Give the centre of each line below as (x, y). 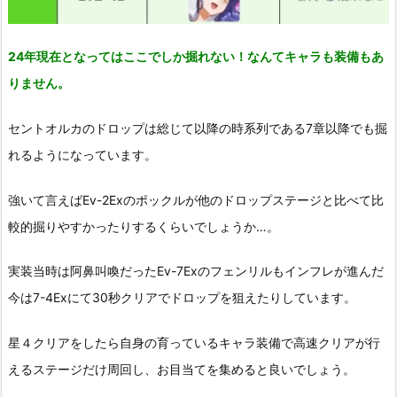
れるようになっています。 (82, 154)
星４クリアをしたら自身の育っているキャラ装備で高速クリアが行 (194, 343)
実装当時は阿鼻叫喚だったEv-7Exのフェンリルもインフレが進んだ (196, 271)
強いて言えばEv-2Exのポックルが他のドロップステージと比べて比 (196, 199)
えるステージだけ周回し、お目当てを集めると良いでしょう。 (182, 370)
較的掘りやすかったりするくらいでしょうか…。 (144, 226)
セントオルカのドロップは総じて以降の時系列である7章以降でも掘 (198, 128)
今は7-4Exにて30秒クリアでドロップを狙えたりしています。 (182, 298)
